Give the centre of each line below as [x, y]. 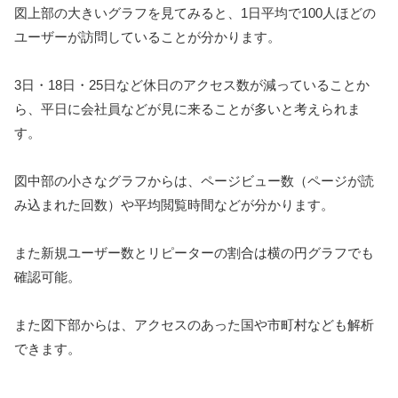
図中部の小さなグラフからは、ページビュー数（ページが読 [194, 180]
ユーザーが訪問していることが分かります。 [147, 36]
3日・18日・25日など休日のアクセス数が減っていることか [192, 84]
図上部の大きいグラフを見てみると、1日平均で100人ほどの [195, 12]
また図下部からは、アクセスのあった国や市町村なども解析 [194, 324]
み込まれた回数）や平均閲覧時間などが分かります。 [174, 204]
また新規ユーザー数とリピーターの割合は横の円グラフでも [194, 252]
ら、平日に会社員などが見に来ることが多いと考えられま [187, 108]
